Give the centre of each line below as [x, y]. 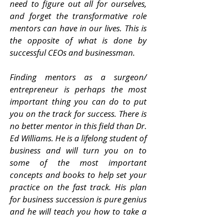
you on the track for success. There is [78, 114]
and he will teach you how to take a [78, 211]
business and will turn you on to [78, 150]
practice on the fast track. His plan [78, 187]
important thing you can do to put [78, 101]
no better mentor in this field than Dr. [78, 126]
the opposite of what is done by [78, 40]
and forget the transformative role [78, 16]
